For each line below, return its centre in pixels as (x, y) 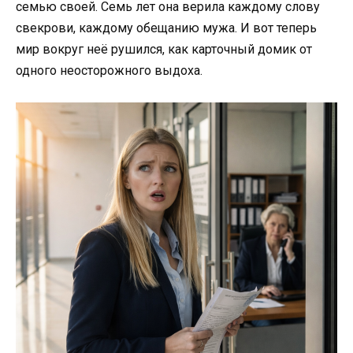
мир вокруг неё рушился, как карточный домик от (164, 49)
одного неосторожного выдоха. (109, 70)
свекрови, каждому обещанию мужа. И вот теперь (166, 28)
